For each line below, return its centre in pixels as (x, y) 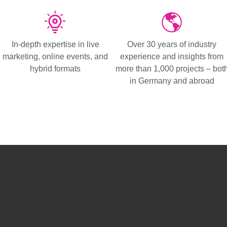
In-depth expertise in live (55, 44)
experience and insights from (172, 56)
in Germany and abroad (172, 81)
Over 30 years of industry (172, 44)
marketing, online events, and (55, 56)
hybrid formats (55, 68)
